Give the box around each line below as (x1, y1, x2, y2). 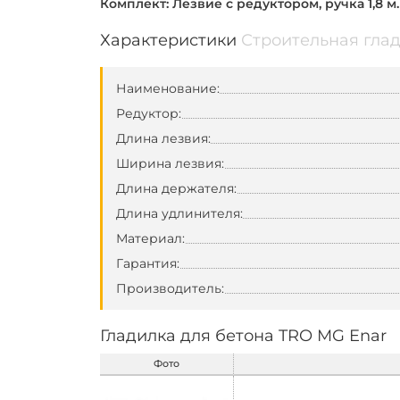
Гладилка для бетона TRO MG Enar (100, 326, 387, 346)
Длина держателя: (116, 180, 237, 196)
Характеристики (100, 30, 241, 50)
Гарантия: (116, 255, 179, 271)
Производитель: (116, 280, 224, 296)
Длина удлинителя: (116, 205, 243, 221)
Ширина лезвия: (116, 155, 224, 171)
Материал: (116, 230, 185, 246)
